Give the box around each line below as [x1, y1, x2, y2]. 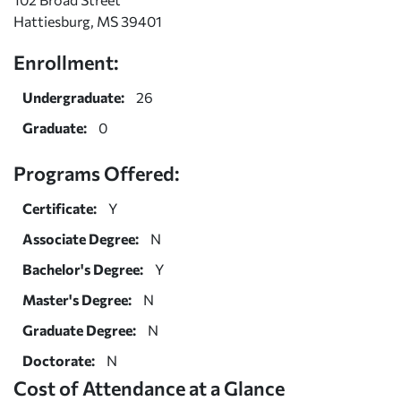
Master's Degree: [22, 290, 132, 308]
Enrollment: [13, 49, 119, 73]
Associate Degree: [22, 229, 139, 247]
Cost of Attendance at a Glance [13, 375, 285, 399]
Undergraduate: [22, 88, 124, 106]
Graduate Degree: [22, 320, 136, 338]
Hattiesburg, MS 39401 [13, 12, 162, 30]
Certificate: [22, 199, 97, 217]
